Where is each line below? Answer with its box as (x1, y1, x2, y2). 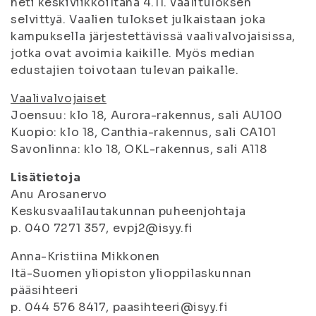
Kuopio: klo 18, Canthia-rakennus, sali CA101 (11, 125, 276, 140)
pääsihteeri (11, 283, 79, 298)
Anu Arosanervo (11, 187, 107, 202)
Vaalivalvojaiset (11, 91, 107, 106)
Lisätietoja (11, 170, 81, 185)
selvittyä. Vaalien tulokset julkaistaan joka (11, 12, 266, 27)
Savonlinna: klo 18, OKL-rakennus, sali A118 (11, 142, 267, 157)
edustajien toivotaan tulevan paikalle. (11, 63, 239, 78)
